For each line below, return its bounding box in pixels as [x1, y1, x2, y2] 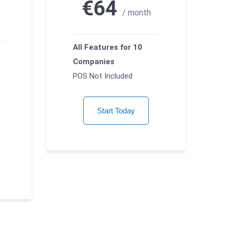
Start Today [97, 106, 135, 116]
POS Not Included [73, 71, 132, 81]
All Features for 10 [73, 43, 142, 52]
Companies [73, 57, 114, 67]
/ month [122, 8, 151, 18]
